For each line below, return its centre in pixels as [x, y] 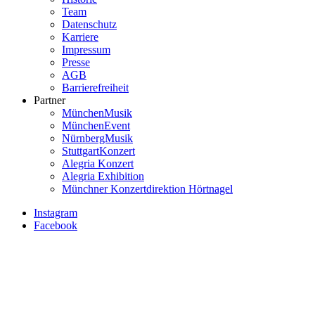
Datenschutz [89, 25]
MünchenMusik [97, 113]
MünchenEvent [96, 126]
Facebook [56, 226]
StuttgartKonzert [98, 151]
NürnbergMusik [97, 139]
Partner [50, 101]
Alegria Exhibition [103, 176]
